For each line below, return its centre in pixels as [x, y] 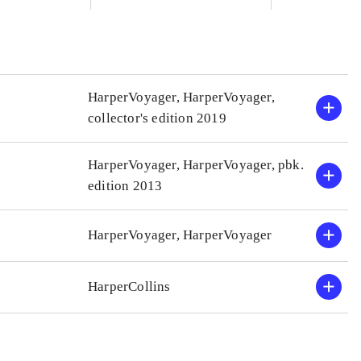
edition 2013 [125, 186]
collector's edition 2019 [157, 118]
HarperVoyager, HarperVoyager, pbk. [195, 165]
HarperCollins [129, 286]
